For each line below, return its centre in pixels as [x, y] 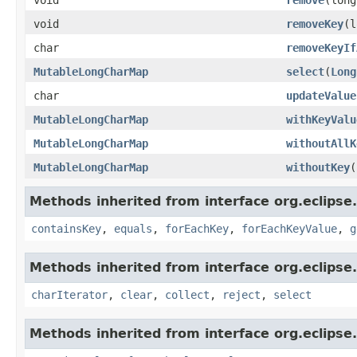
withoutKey [318, 167]
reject [241, 294]
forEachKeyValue [289, 228]
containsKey [66, 228]
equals [133, 228]
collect [187, 294]
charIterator [69, 294]
